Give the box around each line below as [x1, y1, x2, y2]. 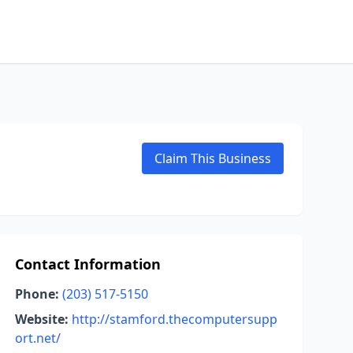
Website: [14, 310, 69, 328]
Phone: [14, 285, 59, 303]
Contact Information [14, 255, 161, 273]
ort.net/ [14, 329, 61, 347]
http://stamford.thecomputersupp [71, 310, 277, 328]
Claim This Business [154, 150, 271, 167]
